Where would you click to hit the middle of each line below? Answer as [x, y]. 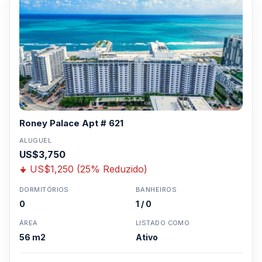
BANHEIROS [156, 189]
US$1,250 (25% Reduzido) [89, 169]
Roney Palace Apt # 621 [71, 123]
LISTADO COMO [163, 223]
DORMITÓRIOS [44, 189]
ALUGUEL [36, 140]
